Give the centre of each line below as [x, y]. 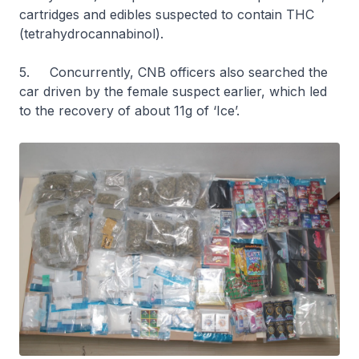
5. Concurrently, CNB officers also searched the [173, 72]
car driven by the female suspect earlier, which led [173, 91]
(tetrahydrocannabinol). [91, 33]
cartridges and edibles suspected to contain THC [167, 14]
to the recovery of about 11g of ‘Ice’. [129, 110]
